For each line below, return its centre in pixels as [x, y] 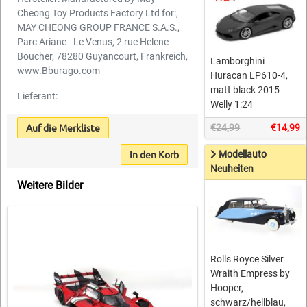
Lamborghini [238, 61]
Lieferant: [37, 96]
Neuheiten [232, 168]
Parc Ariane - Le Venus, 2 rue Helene [93, 42]
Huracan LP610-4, [249, 75]
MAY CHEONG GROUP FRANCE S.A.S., [98, 28]
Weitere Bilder [50, 186]
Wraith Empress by [250, 274]
